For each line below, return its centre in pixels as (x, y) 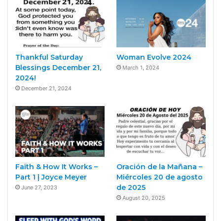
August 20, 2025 (144, 198)
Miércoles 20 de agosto (159, 177)
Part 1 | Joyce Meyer (51, 177)
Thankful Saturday (49, 57)
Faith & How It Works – (56, 166)
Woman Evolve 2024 (154, 57)
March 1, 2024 (141, 68)
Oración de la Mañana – (159, 166)
